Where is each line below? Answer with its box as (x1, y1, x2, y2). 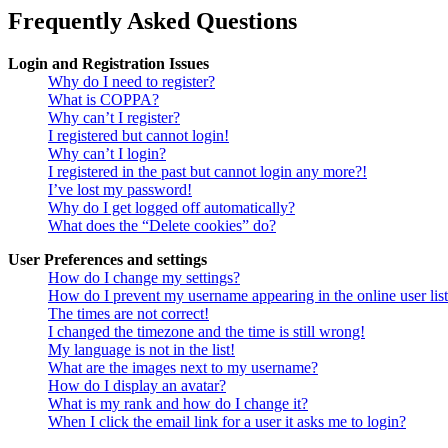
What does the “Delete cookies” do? (48, 217, 276, 235)
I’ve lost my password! (48, 181, 192, 199)
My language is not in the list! (48, 341, 235, 359)
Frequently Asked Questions (8, 8, 297, 35)
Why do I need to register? (48, 73, 215, 91)
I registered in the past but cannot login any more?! (48, 163, 367, 181)
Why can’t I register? (48, 109, 180, 127)
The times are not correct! (48, 305, 209, 323)
